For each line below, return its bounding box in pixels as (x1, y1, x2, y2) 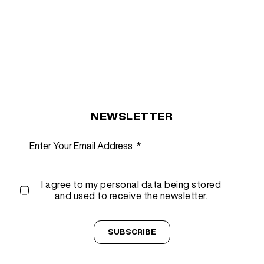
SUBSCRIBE (107, 228, 156, 236)
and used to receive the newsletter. (54, 191, 208, 201)
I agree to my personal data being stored (41, 180, 222, 190)
